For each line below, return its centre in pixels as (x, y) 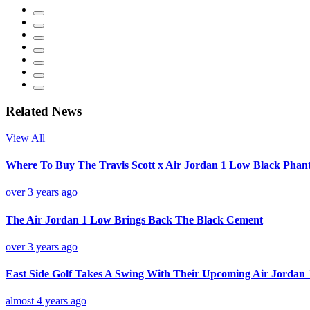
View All (25, 138)
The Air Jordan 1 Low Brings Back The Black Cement (134, 219)
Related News (44, 111)
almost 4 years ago (46, 301)
